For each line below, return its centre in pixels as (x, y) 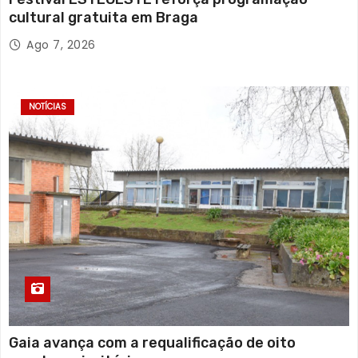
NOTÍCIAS (48, 106)
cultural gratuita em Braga (103, 17)
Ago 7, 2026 (61, 44)
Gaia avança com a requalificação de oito (152, 342)
